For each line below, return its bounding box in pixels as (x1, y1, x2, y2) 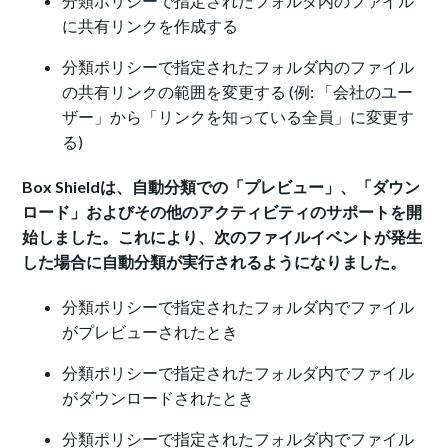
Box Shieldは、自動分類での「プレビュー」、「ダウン (22, 177, 421, 197)
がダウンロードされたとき (62, 388, 255, 408)
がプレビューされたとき (62, 322, 239, 342)
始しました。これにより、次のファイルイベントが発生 (22, 227, 423, 247)
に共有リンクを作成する (62, 16, 239, 36)
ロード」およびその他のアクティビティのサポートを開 (22, 202, 423, 222)
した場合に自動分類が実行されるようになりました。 (22, 252, 407, 272)
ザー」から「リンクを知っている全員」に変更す (62, 107, 415, 127)
